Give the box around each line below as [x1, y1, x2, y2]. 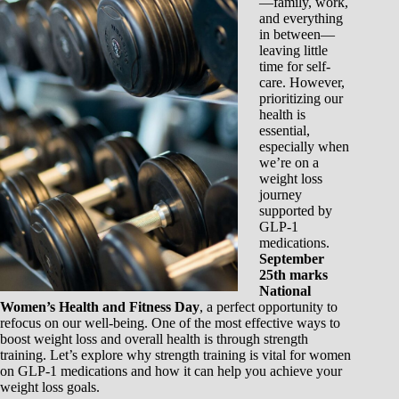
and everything [259, 11, 343, 26]
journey [259, 187, 302, 202]
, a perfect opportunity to [199, 299, 338, 314]
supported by [259, 203, 332, 218]
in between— [259, 27, 335, 42]
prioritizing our [259, 91, 343, 106]
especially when [259, 139, 349, 154]
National [259, 283, 311, 298]
